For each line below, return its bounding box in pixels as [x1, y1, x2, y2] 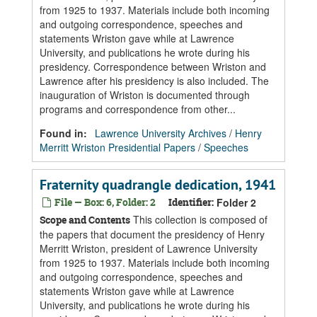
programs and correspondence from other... [40, 102, 236, 116]
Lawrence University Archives [95, 126, 226, 140]
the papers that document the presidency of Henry [40, 227, 265, 241]
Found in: [40, 126, 90, 140]
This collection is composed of [130, 212, 267, 226]
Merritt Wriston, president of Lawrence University [40, 241, 258, 255]
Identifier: [168, 195, 214, 209]
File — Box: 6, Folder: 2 [52, 195, 156, 209]
